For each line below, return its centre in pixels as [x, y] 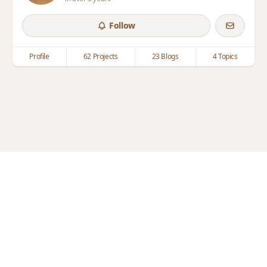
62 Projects [100, 56]
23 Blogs [165, 56]
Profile [39, 56]
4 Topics [225, 56]
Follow [122, 25]
